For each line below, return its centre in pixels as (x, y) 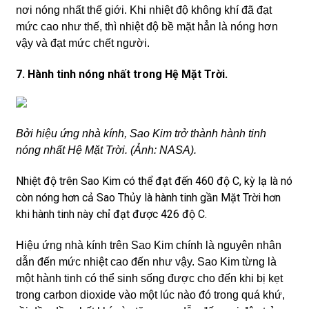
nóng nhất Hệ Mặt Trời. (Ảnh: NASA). (106, 150)
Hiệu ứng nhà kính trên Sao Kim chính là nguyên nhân (148, 245)
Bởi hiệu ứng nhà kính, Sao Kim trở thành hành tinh (141, 133)
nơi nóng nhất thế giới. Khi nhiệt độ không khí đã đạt (143, 10)
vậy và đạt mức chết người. (82, 43)
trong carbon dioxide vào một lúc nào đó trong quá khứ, (150, 295)
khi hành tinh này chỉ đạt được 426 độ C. (111, 214)
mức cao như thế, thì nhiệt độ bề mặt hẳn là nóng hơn (147, 27)
